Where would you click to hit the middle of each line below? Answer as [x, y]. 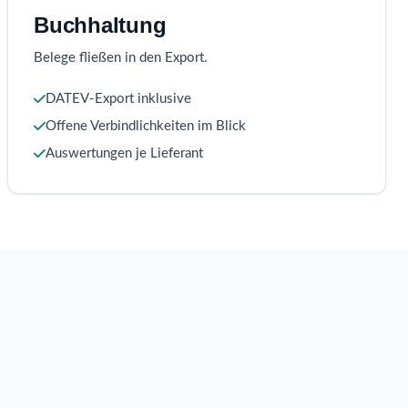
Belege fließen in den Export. [121, 58]
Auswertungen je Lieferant [124, 154]
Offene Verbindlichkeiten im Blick [146, 127]
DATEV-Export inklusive [118, 99]
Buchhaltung [100, 25]
